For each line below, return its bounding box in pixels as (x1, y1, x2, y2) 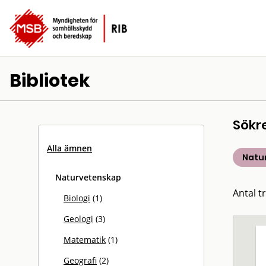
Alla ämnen (47, 142, 92, 154)
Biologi (64, 192, 90, 204)
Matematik (64, 234, 106, 245)
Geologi (64, 213, 93, 224)
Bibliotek (9, 68, 90, 93)
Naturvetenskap (55, 172, 121, 183)
